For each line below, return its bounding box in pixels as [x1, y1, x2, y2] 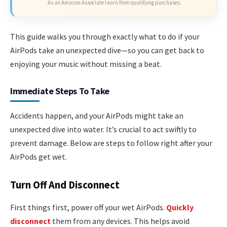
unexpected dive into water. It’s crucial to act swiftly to [10, 124, 197, 134]
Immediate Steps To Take [10, 85, 109, 97]
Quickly [166, 202, 194, 212]
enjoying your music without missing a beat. [10, 58, 162, 69]
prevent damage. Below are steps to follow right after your [10, 137, 212, 148]
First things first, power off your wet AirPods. [10, 202, 166, 212]
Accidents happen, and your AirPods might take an [10, 110, 183, 121]
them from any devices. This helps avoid [51, 215, 190, 226]
